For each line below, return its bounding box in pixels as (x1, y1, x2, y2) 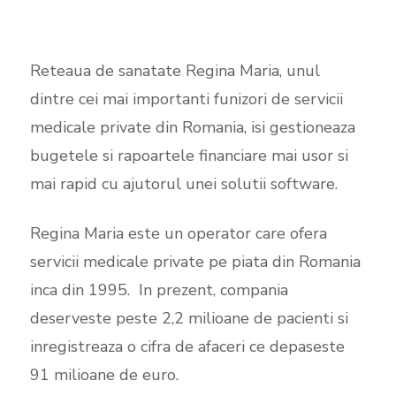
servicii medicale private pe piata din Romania (29, 251, 361, 272)
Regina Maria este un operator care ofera (29, 223, 327, 244)
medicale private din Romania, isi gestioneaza (29, 117, 355, 138)
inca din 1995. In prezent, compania (29, 279, 288, 301)
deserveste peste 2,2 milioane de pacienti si (29, 308, 348, 329)
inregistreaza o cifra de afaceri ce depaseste (29, 336, 345, 357)
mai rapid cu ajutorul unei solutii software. (29, 173, 338, 194)
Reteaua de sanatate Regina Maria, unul (29, 60, 320, 81)
